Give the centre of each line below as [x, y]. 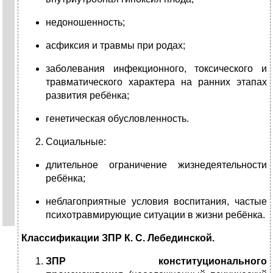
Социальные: [76, 142]
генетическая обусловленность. [117, 119]
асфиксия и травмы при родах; [115, 46]
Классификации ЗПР [73, 238]
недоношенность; [85, 23]
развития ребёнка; [87, 96]
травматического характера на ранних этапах [156, 82]
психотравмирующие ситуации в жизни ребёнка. [155, 215]
